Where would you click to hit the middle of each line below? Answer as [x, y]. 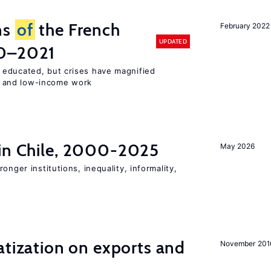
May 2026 [237, 146]
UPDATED [173, 41]
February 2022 [245, 26]
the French [77, 30]
